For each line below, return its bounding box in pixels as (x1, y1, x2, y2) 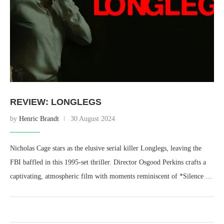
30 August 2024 (70, 115, 115, 122)
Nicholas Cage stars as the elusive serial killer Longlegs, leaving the (10, 144, 201, 152)
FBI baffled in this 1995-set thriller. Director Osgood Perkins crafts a (10, 158, 206, 166)
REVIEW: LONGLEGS (10, 97, 101, 107)
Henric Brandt (19, 115, 59, 122)
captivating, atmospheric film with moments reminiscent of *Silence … (10, 172, 212, 180)
